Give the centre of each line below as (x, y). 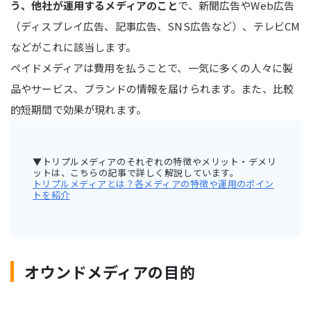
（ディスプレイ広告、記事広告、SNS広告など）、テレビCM (155, 26)
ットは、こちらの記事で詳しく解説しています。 (136, 172)
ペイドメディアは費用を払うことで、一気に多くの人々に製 (152, 67)
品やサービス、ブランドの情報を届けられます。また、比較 (152, 88)
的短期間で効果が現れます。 (78, 109)
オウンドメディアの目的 (110, 271)
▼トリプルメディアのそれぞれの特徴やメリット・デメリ (155, 161)
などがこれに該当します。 (73, 47)
